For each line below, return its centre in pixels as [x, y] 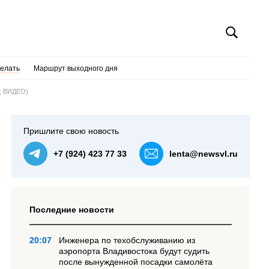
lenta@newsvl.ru [204, 154]
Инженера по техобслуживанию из [127, 240]
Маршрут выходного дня [75, 68]
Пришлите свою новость [71, 131]
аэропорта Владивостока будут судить [134, 251]
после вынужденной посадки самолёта [136, 262]
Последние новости [72, 210]
